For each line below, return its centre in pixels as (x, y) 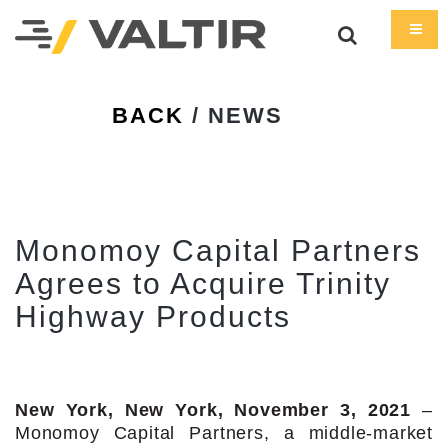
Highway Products (153, 316)
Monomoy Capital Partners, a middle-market (224, 432)
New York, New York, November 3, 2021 (213, 409)
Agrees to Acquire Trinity (203, 283)
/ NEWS (234, 115)
